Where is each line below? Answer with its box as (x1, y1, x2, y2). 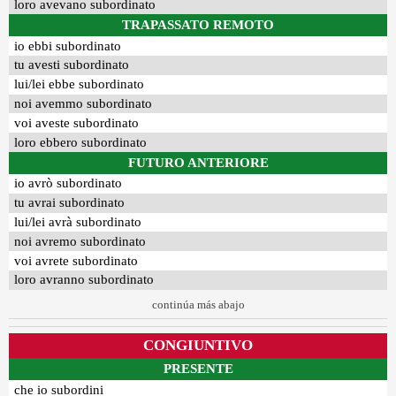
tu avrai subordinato (14, 195, 126, 210)
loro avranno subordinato (14, 272, 155, 287)
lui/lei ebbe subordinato (14, 77, 145, 92)
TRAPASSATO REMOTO (122, 18, 274, 33)
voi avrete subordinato (14, 253, 139, 268)
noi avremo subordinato (14, 233, 147, 248)
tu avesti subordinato (14, 57, 130, 72)
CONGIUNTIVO (143, 337, 253, 354)
